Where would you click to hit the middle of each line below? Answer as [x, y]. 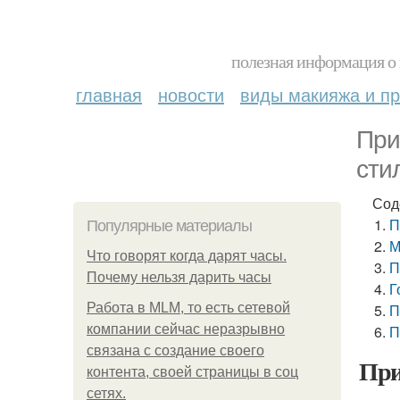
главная [109, 94]
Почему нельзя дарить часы [179, 277]
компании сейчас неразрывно [186, 329]
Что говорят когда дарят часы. [187, 256]
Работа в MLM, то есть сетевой [188, 308]
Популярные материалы [169, 226]
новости [191, 94]
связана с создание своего [175, 350]
